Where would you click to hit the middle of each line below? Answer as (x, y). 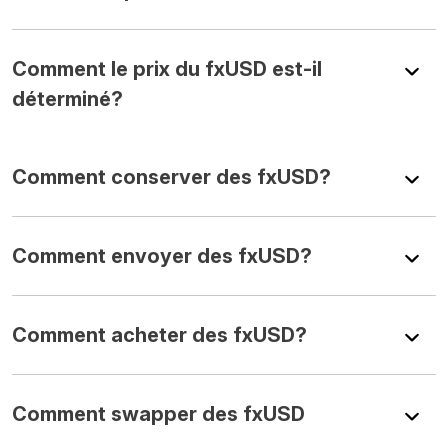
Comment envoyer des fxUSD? (162, 255)
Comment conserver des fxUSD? (171, 176)
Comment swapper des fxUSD (158, 413)
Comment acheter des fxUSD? (159, 334)
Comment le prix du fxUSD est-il (167, 68)
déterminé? (67, 98)
